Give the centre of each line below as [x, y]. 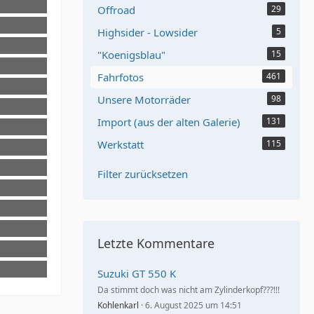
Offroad [116, 10]
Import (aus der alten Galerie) [169, 122]
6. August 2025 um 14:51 [193, 305]
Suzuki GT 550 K [137, 273]
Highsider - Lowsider [148, 32]
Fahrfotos [121, 77]
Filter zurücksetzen [143, 174]
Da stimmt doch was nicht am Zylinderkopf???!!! [189, 290]
